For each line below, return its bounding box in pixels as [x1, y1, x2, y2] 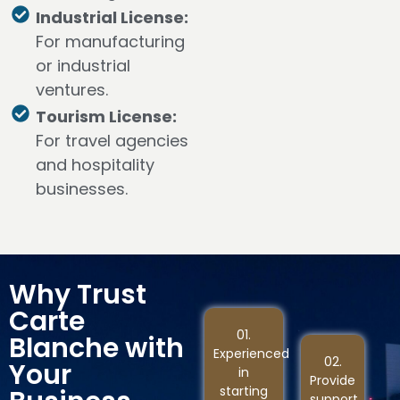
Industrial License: [36, 5, 188, 29]
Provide [310, 371, 356, 389]
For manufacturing [36, 29, 185, 53]
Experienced [212, 344, 289, 362]
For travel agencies [36, 129, 188, 152]
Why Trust [9, 275, 146, 313]
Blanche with [9, 329, 184, 367]
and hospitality [36, 153, 154, 176]
